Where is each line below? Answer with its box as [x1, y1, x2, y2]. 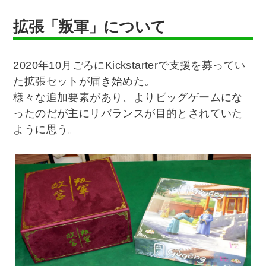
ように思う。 [13, 123, 79, 136]
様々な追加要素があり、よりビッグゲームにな [13, 91, 243, 104]
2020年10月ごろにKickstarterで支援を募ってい [13, 59, 246, 72]
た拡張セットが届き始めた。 [13, 75, 156, 88]
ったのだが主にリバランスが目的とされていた [13, 107, 243, 120]
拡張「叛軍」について [13, 15, 166, 37]
